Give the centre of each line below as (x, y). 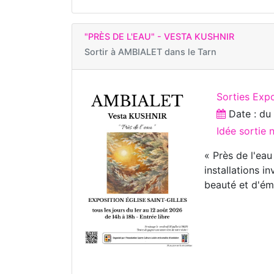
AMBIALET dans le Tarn (167, 52)
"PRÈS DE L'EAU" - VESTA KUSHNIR (159, 37)
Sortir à (101, 52)
